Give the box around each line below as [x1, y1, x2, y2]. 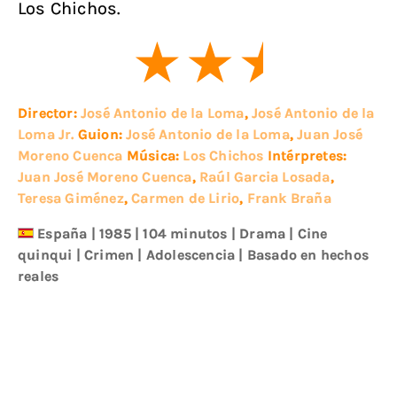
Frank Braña [246, 190, 331, 207]
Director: [18, 105, 81, 122]
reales [18, 268, 59, 285]
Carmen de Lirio [131, 190, 240, 207]
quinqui [18, 246, 73, 264]
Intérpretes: [267, 147, 347, 165]
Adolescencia [145, 246, 236, 264]
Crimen [84, 246, 135, 264]
